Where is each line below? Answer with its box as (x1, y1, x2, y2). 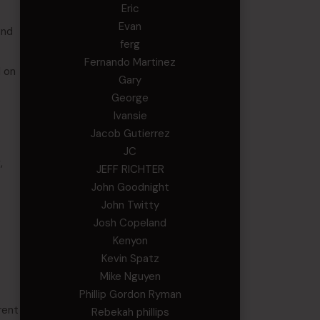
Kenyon (112, 234, 148, 248)
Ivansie (113, 109, 147, 123)
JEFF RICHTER (96, 162, 164, 176)
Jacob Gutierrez (90, 126, 170, 141)
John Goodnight (91, 180, 169, 194)
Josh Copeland (94, 216, 167, 230)
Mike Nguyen (99, 269, 161, 284)
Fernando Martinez (84, 55, 176, 69)
